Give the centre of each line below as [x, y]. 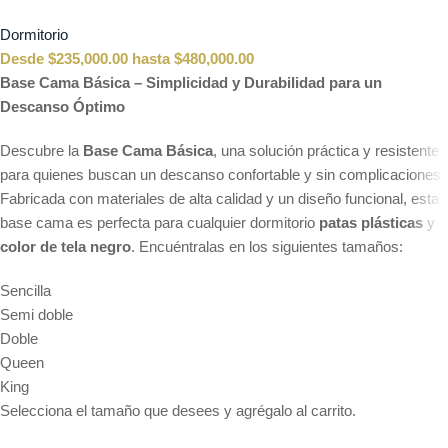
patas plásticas [371, 223]
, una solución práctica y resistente [326, 151]
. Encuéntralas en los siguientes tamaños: [267, 247]
